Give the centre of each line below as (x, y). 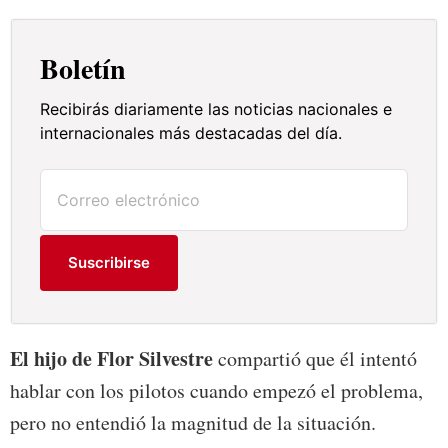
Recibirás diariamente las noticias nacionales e (216, 109)
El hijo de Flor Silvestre (111, 358)
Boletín (83, 68)
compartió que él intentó (315, 358)
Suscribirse (109, 262)
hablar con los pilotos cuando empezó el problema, (216, 390)
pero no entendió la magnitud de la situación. (193, 422)
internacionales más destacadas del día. (191, 133)
